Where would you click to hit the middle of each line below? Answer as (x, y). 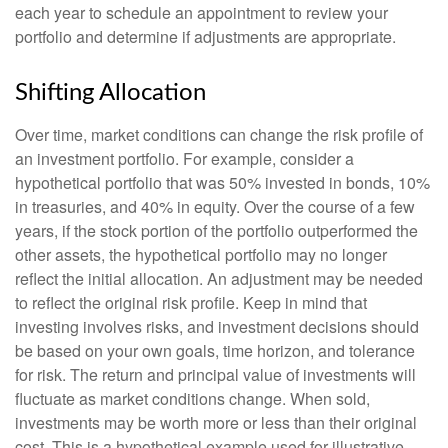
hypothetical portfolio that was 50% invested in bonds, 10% (222, 183)
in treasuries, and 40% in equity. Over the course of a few (215, 207)
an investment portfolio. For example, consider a (184, 159)
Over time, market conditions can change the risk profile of (219, 135)
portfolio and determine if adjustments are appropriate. (205, 37)
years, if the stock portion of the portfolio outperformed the (216, 231)
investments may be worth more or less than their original (216, 423)
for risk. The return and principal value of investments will (215, 375)
